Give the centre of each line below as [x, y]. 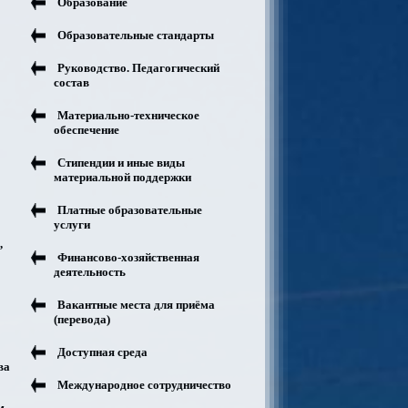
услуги [72, 224]
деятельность [90, 272]
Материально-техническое [128, 115]
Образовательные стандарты [136, 35]
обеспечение [87, 130]
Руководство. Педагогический [138, 68]
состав [71, 82]
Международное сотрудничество [144, 385]
